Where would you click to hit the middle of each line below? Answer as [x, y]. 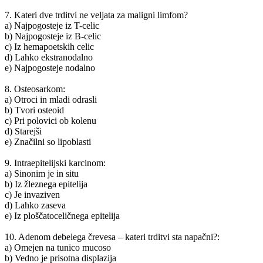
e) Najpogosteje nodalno [50, 68]
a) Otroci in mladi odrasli [51, 99]
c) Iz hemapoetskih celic [49, 46]
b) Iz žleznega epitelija [46, 184]
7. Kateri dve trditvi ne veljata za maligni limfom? [96, 15]
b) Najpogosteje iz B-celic [53, 36]
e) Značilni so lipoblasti [48, 141]
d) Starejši [23, 131]
